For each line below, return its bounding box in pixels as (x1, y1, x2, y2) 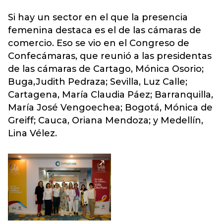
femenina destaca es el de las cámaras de (8, 25, 201, 36)
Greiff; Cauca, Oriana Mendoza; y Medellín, (8, 115, 203, 126)
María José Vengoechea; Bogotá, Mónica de (8, 102, 213, 113)
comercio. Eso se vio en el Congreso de (8, 38, 189, 49)
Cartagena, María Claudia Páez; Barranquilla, (8, 89, 213, 100)
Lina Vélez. (8, 128, 57, 139)
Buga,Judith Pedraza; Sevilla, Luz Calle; (8, 76, 187, 87)
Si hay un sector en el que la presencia (8, 12, 188, 23)
